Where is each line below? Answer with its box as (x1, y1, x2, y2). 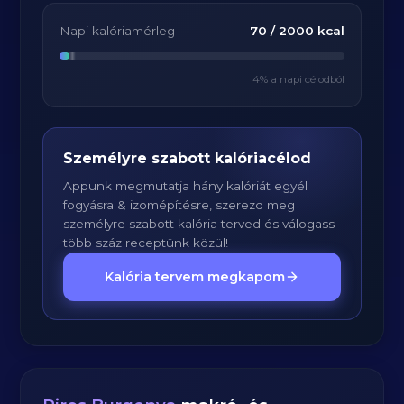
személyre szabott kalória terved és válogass (63, 216, 335, 231)
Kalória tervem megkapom (105, 269, 285, 285)
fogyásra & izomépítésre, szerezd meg (63, 197, 296, 212)
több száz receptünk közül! (63, 235, 229, 250)
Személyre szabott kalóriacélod (63, 150, 312, 167)
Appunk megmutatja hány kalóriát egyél (63, 179, 308, 193)
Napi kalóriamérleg (60, 23, 176, 38)
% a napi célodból (259, 73, 344, 86)
